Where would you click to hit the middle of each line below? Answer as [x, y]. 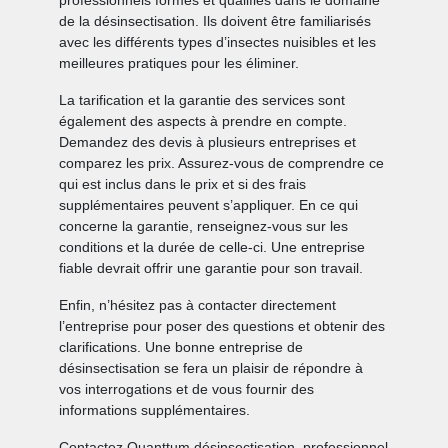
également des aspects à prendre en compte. [203, 121]
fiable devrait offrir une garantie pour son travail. [211, 268]
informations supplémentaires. [155, 410]
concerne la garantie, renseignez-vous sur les [204, 226]
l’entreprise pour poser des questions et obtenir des [222, 326]
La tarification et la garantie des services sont [202, 100]
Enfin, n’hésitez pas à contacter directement [198, 305]
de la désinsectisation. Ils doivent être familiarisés [215, 21]
